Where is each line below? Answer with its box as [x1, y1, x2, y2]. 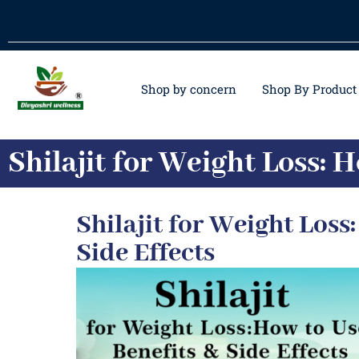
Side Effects [75, 237, 215, 270]
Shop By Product [261, 81, 357, 97]
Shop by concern [140, 81, 236, 97]
